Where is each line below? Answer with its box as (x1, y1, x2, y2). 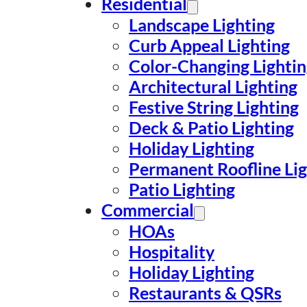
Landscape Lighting (129, 14, 275, 35)
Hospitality (129, 241, 214, 262)
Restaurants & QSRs (129, 282, 282, 303)
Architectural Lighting (129, 76, 297, 97)
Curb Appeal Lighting (129, 35, 290, 56)
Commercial (101, 199, 194, 220)
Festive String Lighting (129, 97, 299, 117)
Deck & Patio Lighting (129, 117, 294, 138)
